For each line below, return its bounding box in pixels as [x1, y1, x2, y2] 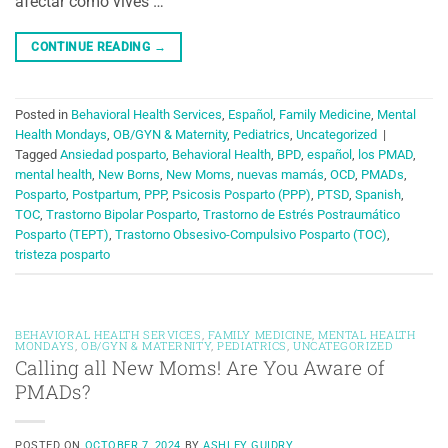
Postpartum [72, 187, 138, 203]
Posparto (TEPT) [15, 227, 109, 243]
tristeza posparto [15, 247, 110, 263]
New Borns [98, 167, 160, 183]
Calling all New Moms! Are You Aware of [15, 355, 385, 381]
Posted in [15, 107, 71, 123]
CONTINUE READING [31, 39, 154, 54]
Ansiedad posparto [60, 147, 166, 163]
